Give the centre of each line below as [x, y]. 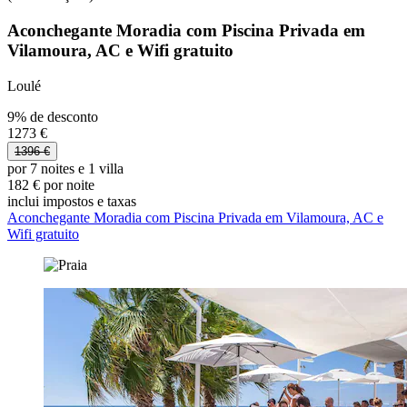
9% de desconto [53, 116]
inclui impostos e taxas [72, 201]
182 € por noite [51, 184]
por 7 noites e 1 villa [65, 168]
